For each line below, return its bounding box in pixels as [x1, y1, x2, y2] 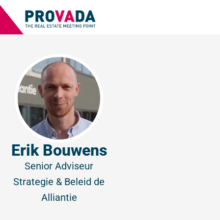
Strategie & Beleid [13, 176, 94, 188]
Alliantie [41, 192, 77, 203]
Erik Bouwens [11, 141, 107, 160]
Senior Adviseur [25, 160, 93, 172]
